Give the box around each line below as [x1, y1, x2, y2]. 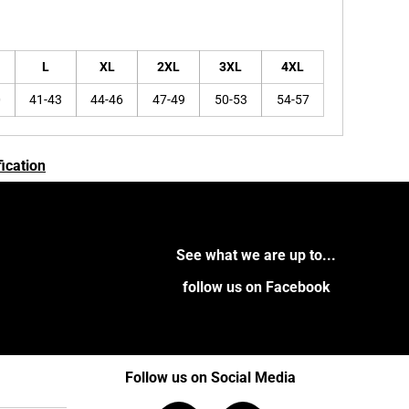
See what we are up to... [176, 246, 337, 264]
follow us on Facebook [182, 278, 330, 296]
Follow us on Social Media [125, 368, 296, 386]
